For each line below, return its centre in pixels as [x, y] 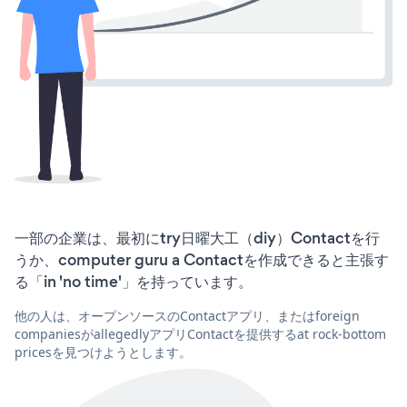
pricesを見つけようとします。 [103, 352]
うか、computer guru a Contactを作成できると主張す [202, 259]
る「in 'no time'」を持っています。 [134, 281]
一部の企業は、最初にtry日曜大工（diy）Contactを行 [197, 238]
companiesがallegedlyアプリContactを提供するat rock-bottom [200, 333]
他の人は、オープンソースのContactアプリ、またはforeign [187, 315]
